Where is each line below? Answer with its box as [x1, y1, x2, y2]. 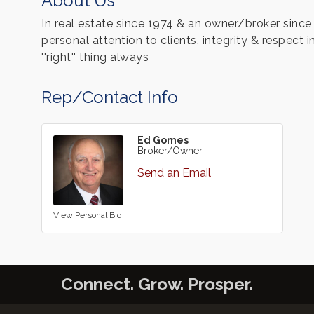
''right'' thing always [41, 50, 149, 64]
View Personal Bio [53, 210, 121, 221]
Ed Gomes [137, 135, 189, 146]
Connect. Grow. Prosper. [61, 274, 253, 295]
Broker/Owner [137, 145, 203, 156]
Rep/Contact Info [41, 87, 178, 107]
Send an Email [137, 166, 211, 179]
